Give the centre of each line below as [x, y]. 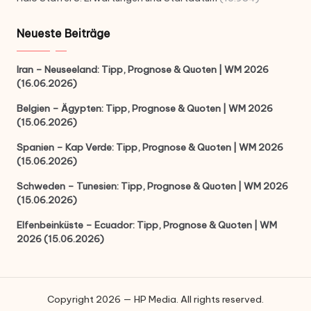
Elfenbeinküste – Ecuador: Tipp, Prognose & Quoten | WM [147, 225]
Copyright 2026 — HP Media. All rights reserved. [155, 300]
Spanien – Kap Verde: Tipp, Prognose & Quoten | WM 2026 [150, 148]
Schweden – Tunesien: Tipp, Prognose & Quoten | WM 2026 [152, 186]
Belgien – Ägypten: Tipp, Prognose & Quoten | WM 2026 [145, 109]
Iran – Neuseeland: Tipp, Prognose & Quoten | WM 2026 [143, 70]
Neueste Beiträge [64, 34]
